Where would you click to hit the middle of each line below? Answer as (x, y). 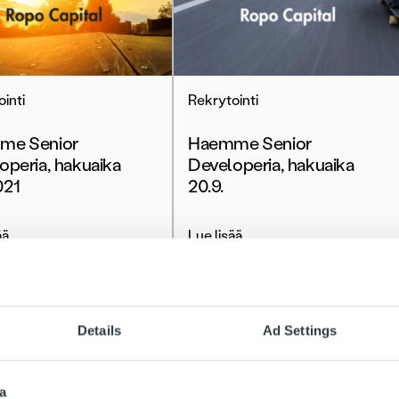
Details (99, 330)
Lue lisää (215, 236)
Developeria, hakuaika (271, 165)
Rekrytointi (223, 100)
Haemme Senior (250, 143)
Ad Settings (300, 330)
